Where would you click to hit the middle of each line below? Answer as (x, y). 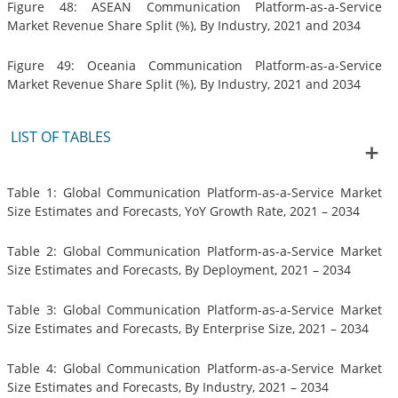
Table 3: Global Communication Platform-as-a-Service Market (195, 310)
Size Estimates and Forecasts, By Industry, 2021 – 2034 (168, 387)
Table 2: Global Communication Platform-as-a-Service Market (195, 251)
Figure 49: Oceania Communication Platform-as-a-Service (195, 66)
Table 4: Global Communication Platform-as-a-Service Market (195, 369)
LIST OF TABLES (60, 136)
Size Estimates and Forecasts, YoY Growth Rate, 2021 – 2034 (183, 211)
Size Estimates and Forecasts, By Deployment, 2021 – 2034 (179, 270)
